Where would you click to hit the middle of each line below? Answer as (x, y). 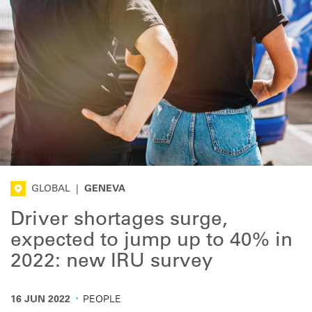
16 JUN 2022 (40, 300)
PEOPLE (102, 300)
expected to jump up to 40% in (151, 242)
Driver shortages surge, (119, 221)
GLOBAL (51, 189)
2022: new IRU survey (112, 263)
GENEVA (105, 189)
